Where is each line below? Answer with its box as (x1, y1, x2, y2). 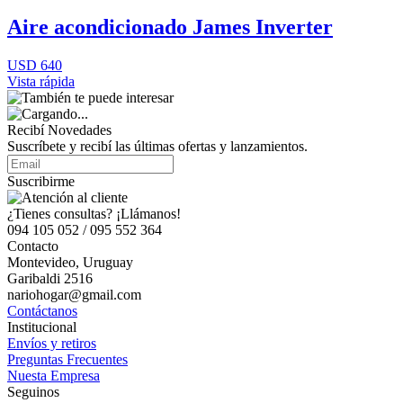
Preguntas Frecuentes (7, 351, 128, 367)
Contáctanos (7, 302, 77, 318)
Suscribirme (7, 173, 75, 189)
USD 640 (7, 57, 62, 73)
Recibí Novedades (7, 121, 112, 138)
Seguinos (7, 383, 59, 399)
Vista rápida (7, 73, 75, 89)
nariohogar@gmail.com (7, 286, 141, 302)
